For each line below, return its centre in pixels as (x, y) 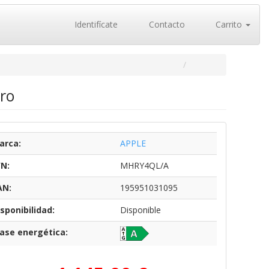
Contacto (165, 24)
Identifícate (95, 24)
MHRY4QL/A (144, 165)
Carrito (229, 24)
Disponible (140, 210)
